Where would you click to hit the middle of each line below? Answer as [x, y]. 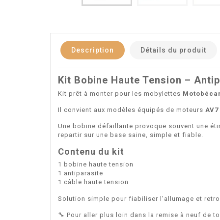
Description [93, 50]
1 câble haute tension [93, 182]
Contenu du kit [91, 151]
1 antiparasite [81, 173]
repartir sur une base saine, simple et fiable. [131, 135]
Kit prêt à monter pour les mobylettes [120, 93]
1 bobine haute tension [96, 164]
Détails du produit [173, 50]
